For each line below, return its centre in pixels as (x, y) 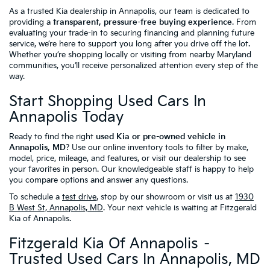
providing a (31, 23)
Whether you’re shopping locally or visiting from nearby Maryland (130, 55)
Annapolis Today (66, 118)
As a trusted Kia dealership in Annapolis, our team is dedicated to (129, 12)
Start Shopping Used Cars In (108, 102)
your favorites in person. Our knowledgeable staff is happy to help (131, 170)
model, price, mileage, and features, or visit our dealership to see (127, 159)
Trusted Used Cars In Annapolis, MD (135, 260)
